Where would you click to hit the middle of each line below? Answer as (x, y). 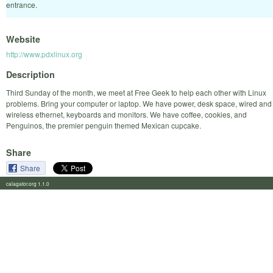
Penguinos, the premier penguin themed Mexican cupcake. (104, 125)
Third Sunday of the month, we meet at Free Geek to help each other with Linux (136, 92)
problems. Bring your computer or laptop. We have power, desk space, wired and (139, 103)
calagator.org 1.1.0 (31, 183)
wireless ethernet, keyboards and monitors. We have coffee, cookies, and (126, 114)
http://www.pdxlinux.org (44, 54)
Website (23, 39)
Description (30, 74)
